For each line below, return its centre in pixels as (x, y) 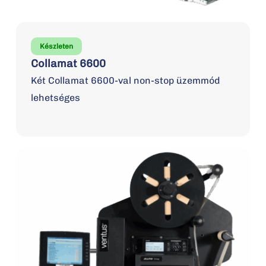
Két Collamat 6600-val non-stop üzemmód (125, 81)
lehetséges (55, 98)
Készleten (56, 47)
